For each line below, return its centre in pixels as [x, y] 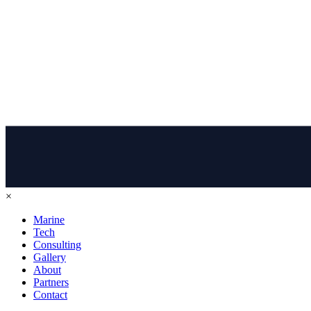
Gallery [50, 257]
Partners [51, 282]
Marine [49, 219]
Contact [50, 294]
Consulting [57, 244]
